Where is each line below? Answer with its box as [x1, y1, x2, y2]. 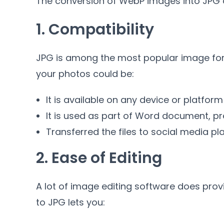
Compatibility [48, 19, 154, 40]
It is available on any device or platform [46, 93, 223, 106]
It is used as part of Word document [46, 109, 208, 122]
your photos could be [36, 67, 132, 80]
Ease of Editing [51, 147, 162, 168]
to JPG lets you [36, 196, 103, 208]
